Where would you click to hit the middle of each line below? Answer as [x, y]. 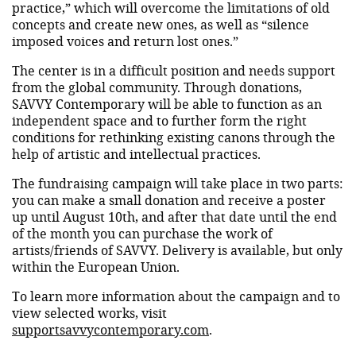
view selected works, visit [89, 312]
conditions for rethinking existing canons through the [174, 137]
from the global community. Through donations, [157, 87]
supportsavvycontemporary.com [110, 329]
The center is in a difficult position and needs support [174, 70]
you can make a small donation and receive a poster [169, 199]
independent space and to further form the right [159, 120]
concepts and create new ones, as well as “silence [161, 24]
